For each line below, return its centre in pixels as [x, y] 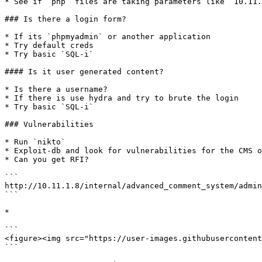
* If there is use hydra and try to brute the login [122, 98]
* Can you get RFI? [47, 159]
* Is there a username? [56, 89]
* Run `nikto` [35, 142]
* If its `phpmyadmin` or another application [108, 37]
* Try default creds [49, 45]
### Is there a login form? [65, 19]
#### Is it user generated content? [84, 72]
